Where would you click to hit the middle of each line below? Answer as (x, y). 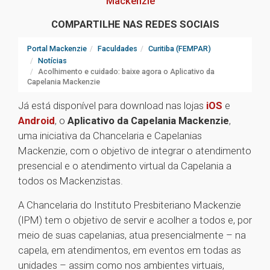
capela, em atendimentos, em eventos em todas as (130, 250)
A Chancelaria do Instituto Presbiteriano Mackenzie (130, 205)
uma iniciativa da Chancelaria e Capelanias (110, 136)
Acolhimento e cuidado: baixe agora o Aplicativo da (126, 72)
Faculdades (118, 49)
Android (36, 121)
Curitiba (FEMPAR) (180, 49)
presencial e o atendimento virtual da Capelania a (125, 166)
